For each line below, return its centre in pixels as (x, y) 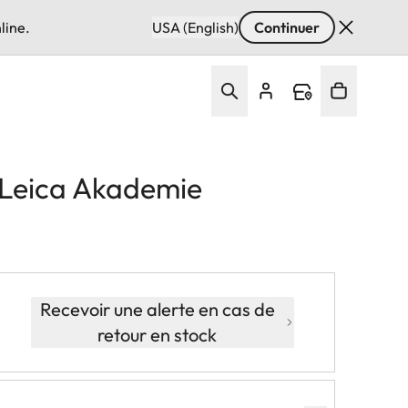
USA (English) (195, 27)
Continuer (287, 27)
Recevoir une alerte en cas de (157, 309)
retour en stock (158, 334)
